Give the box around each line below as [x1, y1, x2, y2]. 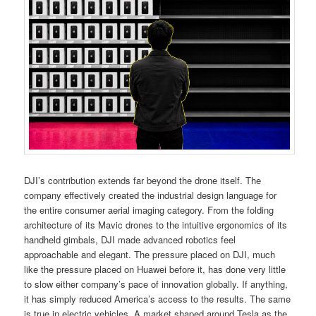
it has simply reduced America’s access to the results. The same [24, 291, 291, 305]
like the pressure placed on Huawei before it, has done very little [24, 262, 286, 276]
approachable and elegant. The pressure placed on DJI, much [24, 247, 276, 261]
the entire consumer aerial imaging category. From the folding [24, 202, 274, 217]
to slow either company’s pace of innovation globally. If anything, [24, 276, 288, 291]
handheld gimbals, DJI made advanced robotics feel [24, 232, 236, 246]
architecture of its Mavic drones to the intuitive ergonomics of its [24, 217, 288, 231]
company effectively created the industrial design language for [24, 188, 277, 202]
